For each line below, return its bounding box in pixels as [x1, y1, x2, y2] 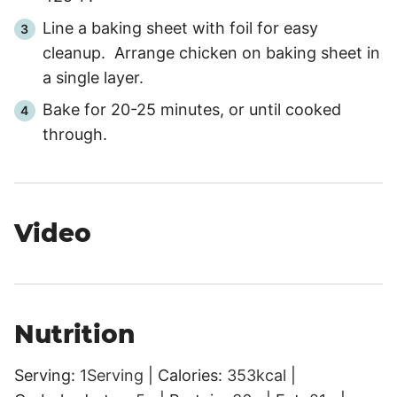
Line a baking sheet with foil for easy [43, 19, 318, 38]
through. [43, 125, 107, 144]
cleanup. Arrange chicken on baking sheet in [43, 43, 380, 63]
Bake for [43, 100, 111, 120]
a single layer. [43, 68, 144, 88]
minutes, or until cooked [156, 100, 341, 120]
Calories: [158, 366, 227, 385]
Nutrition [14, 319, 135, 350]
